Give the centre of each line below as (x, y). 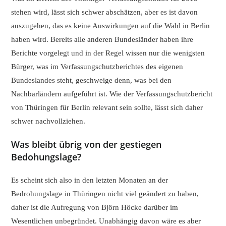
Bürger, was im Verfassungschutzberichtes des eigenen (97, 66)
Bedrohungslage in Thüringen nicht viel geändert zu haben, (105, 193)
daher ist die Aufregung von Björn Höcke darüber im (95, 207)
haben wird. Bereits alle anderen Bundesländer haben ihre (102, 39)
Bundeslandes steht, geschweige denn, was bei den (92, 80)
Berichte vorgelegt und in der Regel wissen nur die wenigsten (108, 53)
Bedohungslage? (46, 157)
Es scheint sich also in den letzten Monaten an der (90, 180)
